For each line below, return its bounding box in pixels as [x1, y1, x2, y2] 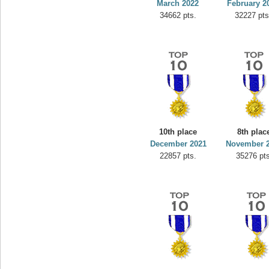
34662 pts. [160, 11, 196, 20]
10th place [159, 127, 198, 136]
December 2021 [150, 139, 207, 148]
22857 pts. [160, 151, 197, 160]
